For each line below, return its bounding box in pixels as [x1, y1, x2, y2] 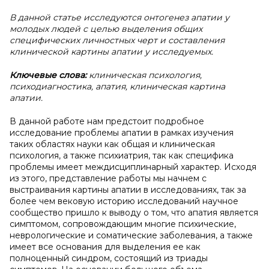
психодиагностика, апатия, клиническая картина [10, 81, 225, 92]
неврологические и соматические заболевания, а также [10, 230, 253, 241]
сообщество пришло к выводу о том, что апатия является [10, 207, 258, 218]
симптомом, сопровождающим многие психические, [10, 219, 236, 229]
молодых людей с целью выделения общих [10, 23, 202, 34]
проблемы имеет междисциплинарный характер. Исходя [10, 162, 256, 172]
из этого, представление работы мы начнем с [10, 173, 207, 184]
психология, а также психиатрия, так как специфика [10, 150, 234, 161]
